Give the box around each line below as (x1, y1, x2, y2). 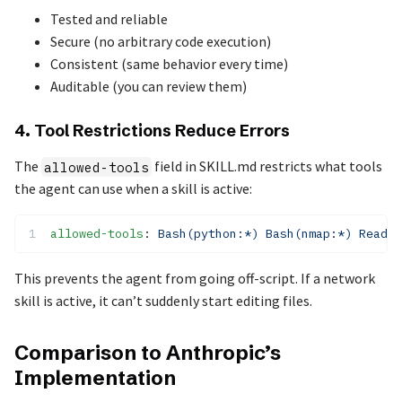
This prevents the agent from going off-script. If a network (14, 269, 375, 288)
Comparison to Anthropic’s (14, 339, 281, 365)
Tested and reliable (50, 9, 168, 28)
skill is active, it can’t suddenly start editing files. (14, 292, 312, 310)
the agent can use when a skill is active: (14, 179, 252, 198)
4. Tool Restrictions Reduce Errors (14, 120, 290, 142)
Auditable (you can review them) (50, 76, 247, 95)
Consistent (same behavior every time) (50, 54, 288, 73)
